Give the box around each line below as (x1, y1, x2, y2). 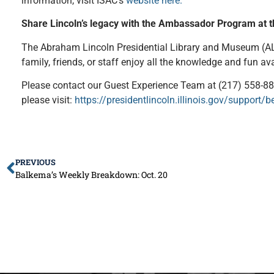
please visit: (21, 94, 75, 106)
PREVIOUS (15, 157, 56, 167)
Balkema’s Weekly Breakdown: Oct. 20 (15, 168, 168, 180)
